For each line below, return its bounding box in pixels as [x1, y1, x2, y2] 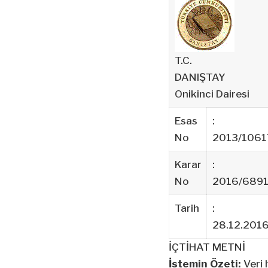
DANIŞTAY [174, 71, 226, 83]
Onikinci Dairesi [174, 87, 249, 100]
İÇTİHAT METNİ [169, 240, 245, 253]
